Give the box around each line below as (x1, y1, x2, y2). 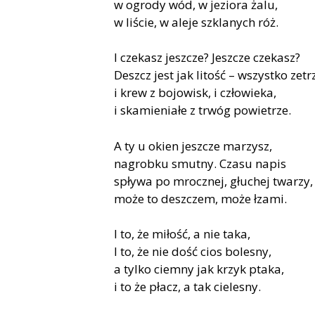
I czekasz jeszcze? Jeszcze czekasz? (114, 49, 300, 66)
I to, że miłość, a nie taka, (114, 226, 250, 243)
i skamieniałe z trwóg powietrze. (114, 102, 291, 119)
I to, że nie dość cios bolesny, (114, 243, 271, 260)
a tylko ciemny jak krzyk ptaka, (114, 261, 284, 278)
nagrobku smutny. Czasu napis (114, 155, 286, 172)
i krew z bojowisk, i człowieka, (114, 84, 276, 101)
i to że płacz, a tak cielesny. (114, 278, 261, 295)
